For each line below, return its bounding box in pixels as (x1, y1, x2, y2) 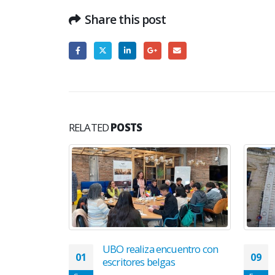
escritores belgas (103, 255, 175, 269)
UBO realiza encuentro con (103, 242, 219, 257)
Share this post (85, 11, 166, 28)
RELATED (69, 120, 111, 134)
